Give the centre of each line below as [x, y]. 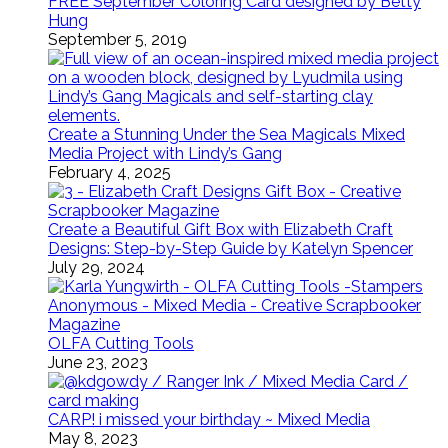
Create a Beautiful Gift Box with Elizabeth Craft [220, 229]
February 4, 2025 [109, 172]
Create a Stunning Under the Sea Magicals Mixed [226, 134]
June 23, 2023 [98, 362]
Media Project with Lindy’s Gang [165, 153]
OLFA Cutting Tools [121, 343]
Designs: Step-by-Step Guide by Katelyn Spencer [230, 248]
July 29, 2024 [96, 267]
